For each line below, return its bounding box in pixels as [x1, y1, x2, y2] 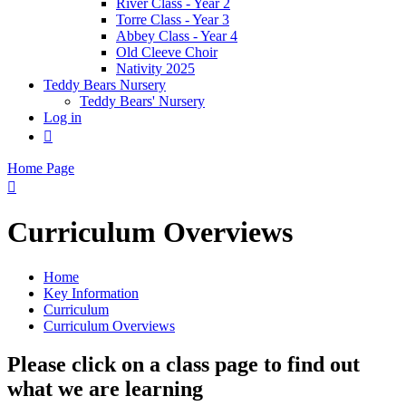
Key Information [43, 285, 139, 301]
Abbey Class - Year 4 [116, 27, 237, 43]
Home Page [7, 159, 74, 176]
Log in [43, 109, 82, 125]
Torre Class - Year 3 [116, 11, 229, 27]
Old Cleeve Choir [116, 43, 217, 60]
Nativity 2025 [116, 60, 195, 76]
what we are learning [7, 376, 203, 401]
